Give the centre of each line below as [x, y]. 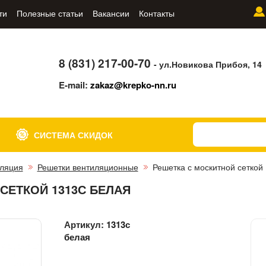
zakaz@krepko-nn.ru [134, 85]
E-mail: [75, 85]
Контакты [156, 13]
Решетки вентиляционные [88, 167]
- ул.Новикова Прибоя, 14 [208, 64]
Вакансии [111, 13]
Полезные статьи [50, 13]
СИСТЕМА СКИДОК [74, 135]
